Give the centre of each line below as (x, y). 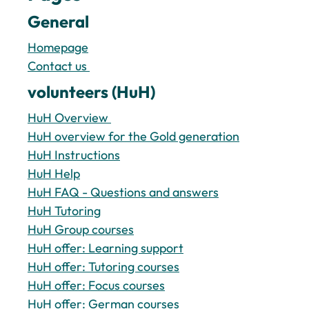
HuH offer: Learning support (106, 248)
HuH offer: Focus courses (96, 285)
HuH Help (54, 173)
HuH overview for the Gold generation (133, 136)
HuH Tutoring (64, 211)
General (58, 21)
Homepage (58, 47)
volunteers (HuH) (91, 92)
